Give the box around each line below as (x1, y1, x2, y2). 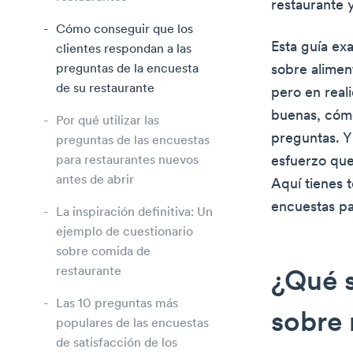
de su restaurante (56, 82, 154, 95)
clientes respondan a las (56, 43, 191, 56)
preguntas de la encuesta (56, 62, 199, 76)
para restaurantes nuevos (56, 154, 199, 167)
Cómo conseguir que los (56, 23, 193, 36)
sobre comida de (56, 245, 150, 258)
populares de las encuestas (56, 317, 209, 330)
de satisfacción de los (56, 336, 177, 350)
